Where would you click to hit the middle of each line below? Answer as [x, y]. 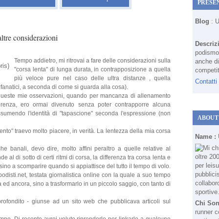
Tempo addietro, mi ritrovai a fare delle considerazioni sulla [92, 61]
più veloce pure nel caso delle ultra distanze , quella [92, 78]
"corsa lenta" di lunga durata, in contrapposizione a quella [92, 69]
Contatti [206, 81]
